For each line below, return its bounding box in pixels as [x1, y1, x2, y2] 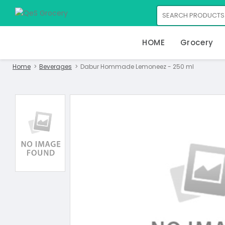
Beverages [39, 62, 72, 71]
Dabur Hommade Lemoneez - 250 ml [80, 62, 194, 71]
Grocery [180, 37, 213, 48]
